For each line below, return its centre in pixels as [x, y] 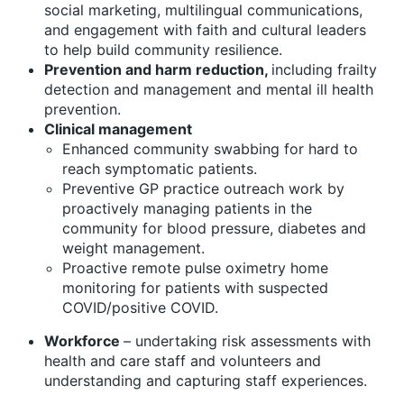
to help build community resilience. [163, 49]
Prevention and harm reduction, [158, 69]
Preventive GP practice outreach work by [203, 188]
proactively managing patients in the [187, 208]
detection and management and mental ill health [209, 89]
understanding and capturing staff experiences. [206, 380]
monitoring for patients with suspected [195, 287]
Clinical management [118, 129]
